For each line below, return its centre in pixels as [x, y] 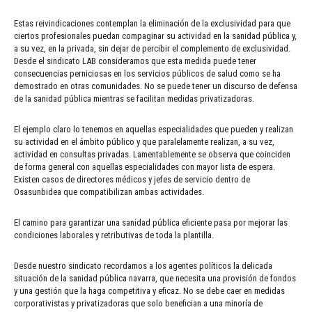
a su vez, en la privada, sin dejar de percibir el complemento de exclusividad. [152, 48]
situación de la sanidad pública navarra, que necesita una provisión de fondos [155, 278]
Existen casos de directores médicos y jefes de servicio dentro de [132, 179]
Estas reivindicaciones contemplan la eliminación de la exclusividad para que [152, 23]
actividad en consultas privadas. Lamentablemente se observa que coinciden [152, 154]
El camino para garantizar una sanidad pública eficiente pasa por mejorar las [151, 222]
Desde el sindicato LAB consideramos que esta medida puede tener [135, 61]
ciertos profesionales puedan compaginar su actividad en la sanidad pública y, [155, 36]
